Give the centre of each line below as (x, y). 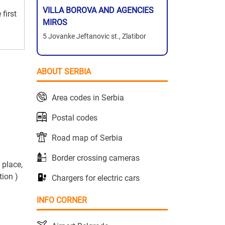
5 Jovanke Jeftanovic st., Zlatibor (94, 36)
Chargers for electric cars (96, 178)
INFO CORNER (62, 200)
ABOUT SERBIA (64, 72)
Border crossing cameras (96, 158)
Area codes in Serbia (88, 98)
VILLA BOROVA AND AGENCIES (98, 11)
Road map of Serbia (87, 138)
